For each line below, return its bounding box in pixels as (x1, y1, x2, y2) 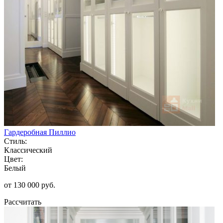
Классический (4, 145, 52, 154)
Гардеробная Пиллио (4, 127, 76, 136)
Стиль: (4, 136, 27, 145)
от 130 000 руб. (4, 180, 55, 189)
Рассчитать (4, 197, 41, 206)
